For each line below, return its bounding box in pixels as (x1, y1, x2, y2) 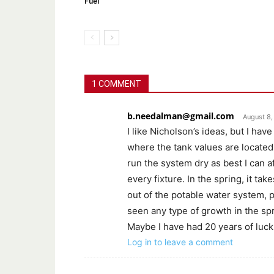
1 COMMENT (92, 78, 141, 89)
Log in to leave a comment (127, 236, 233, 247)
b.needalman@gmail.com (127, 109, 234, 122)
